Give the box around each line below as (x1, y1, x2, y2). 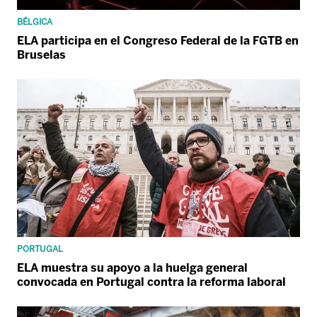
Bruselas (17, 47, 66, 62)
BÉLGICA (17, 16, 52, 27)
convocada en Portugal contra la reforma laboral (17, 275, 286, 289)
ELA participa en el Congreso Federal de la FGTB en (17, 33, 299, 47)
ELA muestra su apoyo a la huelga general (17, 260, 248, 275)
